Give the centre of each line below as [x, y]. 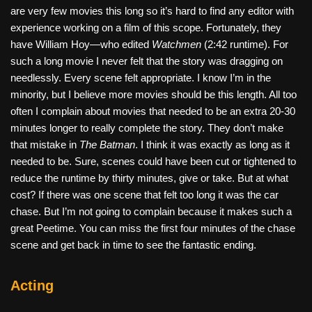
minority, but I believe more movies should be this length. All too [154, 94]
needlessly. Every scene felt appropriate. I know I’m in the [141, 77]
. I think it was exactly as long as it [212, 144]
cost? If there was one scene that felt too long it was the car [145, 194]
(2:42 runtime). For [245, 44]
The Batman [107, 144]
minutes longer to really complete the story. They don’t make [147, 127]
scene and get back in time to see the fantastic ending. [133, 244]
